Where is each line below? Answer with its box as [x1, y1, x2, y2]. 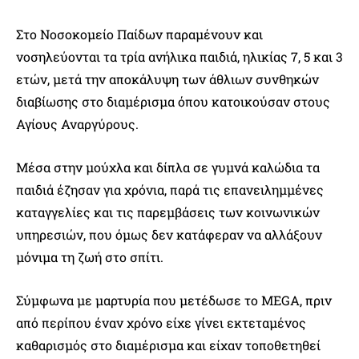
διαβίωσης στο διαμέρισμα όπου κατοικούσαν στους [16, 92, 330, 110]
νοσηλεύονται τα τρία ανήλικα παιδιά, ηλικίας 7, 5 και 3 [16, 47, 343, 65]
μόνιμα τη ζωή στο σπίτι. [16, 248, 163, 265]
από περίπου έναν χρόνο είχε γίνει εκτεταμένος [16, 313, 306, 331]
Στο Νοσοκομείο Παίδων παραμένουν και [16, 25, 263, 42]
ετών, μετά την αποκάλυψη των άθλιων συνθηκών [16, 70, 319, 87]
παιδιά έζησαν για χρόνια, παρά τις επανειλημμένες [16, 180, 324, 198]
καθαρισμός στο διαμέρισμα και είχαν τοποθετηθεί [16, 336, 321, 353]
